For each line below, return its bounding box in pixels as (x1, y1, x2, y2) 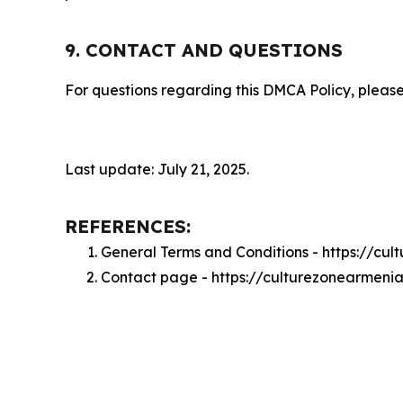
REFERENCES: (65, 215, 191, 238)
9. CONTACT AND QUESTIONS (65, 39, 343, 62)
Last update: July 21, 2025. (65, 160, 249, 179)
